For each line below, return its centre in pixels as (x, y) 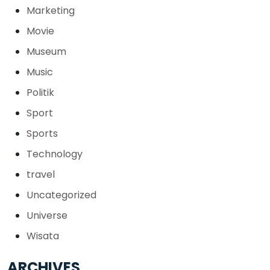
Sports (42, 133)
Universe (47, 215)
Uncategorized (61, 195)
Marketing (51, 10)
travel (41, 174)
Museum (46, 51)
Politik (40, 92)
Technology (55, 154)
